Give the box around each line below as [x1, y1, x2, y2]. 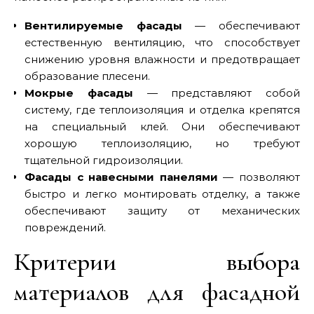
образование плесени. [25, 69, 150, 83]
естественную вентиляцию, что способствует [25, 35, 300, 49]
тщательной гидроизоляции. [25, 153, 183, 167]
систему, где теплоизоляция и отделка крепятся [25, 102, 300, 116]
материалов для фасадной [14, 276, 300, 307]
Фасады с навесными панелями [25, 170, 218, 184]
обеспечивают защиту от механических [25, 203, 300, 217]
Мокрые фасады [25, 86, 133, 100]
